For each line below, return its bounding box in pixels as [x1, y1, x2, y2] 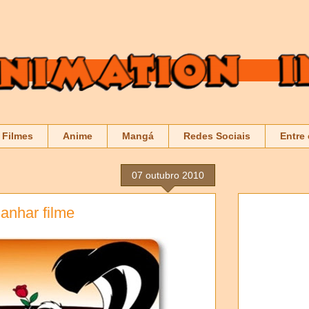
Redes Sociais [183, 130, 250, 142]
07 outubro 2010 [132, 169, 204, 181]
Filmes [2, 130, 33, 142]
